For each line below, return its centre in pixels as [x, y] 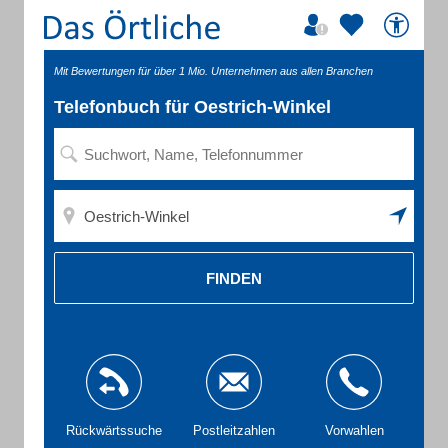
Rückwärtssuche [114, 430]
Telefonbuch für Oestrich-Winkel [192, 107]
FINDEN [234, 278]
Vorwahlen [354, 430]
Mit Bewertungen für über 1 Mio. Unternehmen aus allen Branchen [213, 71]
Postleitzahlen [234, 430]
